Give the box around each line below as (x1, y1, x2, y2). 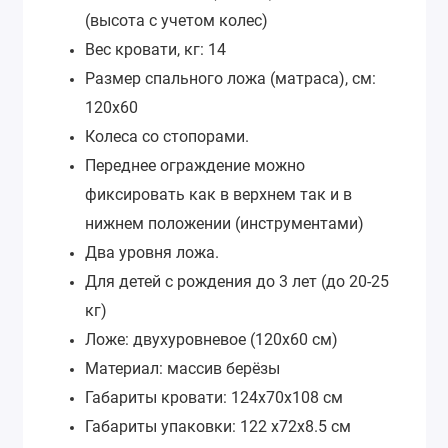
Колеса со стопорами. (85, 126, 249, 146)
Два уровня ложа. (85, 242, 219, 262)
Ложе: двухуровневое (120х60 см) (85, 329, 338, 349)
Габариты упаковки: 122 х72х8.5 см (85, 416, 351, 436)
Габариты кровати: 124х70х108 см (85, 387, 343, 407)
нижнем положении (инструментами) (85, 213, 364, 233)
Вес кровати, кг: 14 (85, 39, 226, 59)
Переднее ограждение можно (85, 155, 305, 175)
